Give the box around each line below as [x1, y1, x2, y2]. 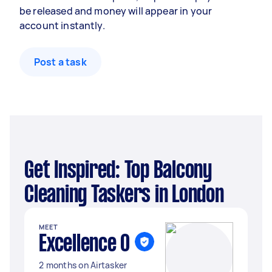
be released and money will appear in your [19, 4, 212, 18]
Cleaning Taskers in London [24, 185, 224, 206]
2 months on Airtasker [39, 259, 127, 271]
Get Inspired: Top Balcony [24, 160, 34, 182]
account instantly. [19, 19, 105, 32]
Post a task [34, 55, 87, 69]
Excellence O [39, 234, 130, 256]
